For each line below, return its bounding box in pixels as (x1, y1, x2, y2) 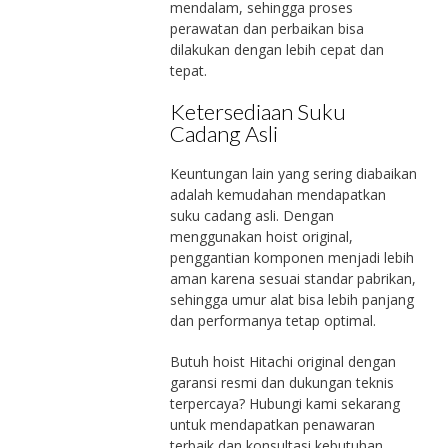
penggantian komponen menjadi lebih (169, 247, 414, 267)
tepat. (169, 61, 207, 81)
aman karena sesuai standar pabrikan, (169, 268, 416, 288)
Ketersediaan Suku (169, 98, 346, 126)
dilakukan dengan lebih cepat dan (169, 40, 384, 60)
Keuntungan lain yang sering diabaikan (169, 163, 417, 183)
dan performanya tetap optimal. (169, 310, 376, 330)
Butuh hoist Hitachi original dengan (169, 351, 396, 371)
